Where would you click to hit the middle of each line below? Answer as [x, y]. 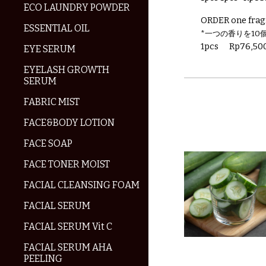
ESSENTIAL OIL [57, 28]
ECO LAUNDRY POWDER [77, 7]
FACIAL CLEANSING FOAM [82, 185]
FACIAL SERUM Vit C [68, 227]
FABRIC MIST [52, 102]
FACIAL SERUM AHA [68, 247]
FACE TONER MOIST [67, 164]
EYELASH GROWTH [66, 70]
